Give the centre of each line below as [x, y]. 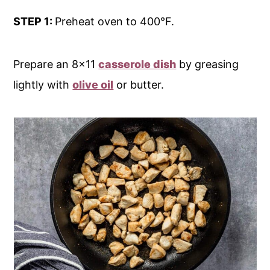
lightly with [43, 85]
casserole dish [137, 64]
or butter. [139, 85]
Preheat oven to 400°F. [115, 22]
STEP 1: [34, 22]
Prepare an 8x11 [56, 64]
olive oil [93, 85]
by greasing [208, 64]
